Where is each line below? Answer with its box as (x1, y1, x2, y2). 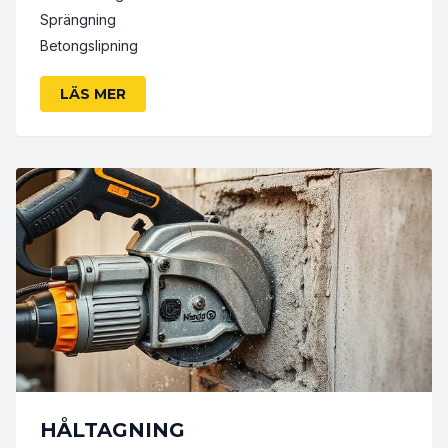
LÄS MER (60, 85, 126, 104)
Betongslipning (40, 37, 138, 55)
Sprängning (40, 11, 116, 29)
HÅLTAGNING (40, 418, 185, 443)
